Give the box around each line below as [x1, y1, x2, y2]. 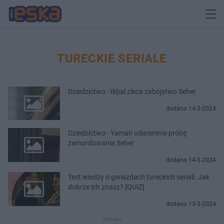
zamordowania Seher [68, 139, 134, 147]
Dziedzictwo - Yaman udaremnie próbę [68, 129, 186, 137]
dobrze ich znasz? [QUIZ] [68, 183, 144, 191]
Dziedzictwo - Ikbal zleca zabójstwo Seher [68, 87, 196, 95]
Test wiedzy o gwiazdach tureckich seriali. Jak [68, 173, 209, 181]
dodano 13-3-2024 [166, 200, 216, 208]
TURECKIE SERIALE [57, 51, 167, 65]
